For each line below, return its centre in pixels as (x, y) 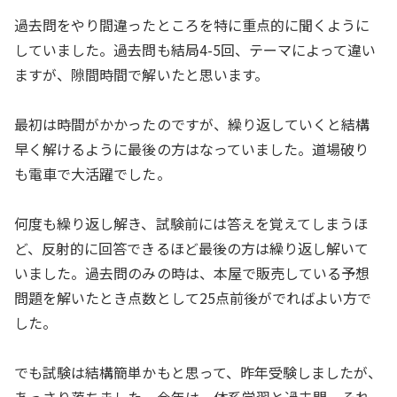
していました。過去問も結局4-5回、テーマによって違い (195, 50)
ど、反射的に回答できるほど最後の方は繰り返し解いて (192, 248)
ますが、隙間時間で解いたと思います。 (141, 74)
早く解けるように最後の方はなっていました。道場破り (192, 149)
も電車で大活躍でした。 (93, 174)
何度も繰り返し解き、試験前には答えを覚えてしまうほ (191, 223)
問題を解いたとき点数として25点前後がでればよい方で (193, 298)
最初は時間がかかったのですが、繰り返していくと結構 (192, 124)
